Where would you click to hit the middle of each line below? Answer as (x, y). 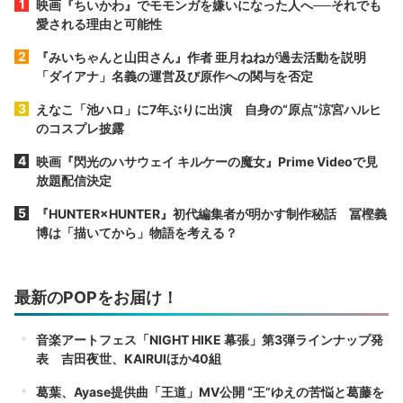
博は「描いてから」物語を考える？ (137, 232)
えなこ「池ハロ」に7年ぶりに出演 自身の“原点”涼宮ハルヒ (209, 109)
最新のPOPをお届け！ (96, 297)
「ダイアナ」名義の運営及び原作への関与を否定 (175, 76)
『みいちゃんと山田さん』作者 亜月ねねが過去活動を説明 (207, 57)
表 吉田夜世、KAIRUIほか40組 (129, 358)
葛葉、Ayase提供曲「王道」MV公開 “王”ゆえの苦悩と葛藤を (210, 391)
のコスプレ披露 (80, 128)
